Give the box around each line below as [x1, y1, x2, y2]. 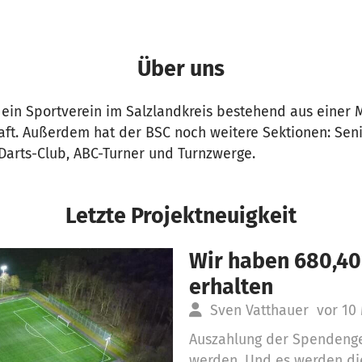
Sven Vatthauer [202, 301, 317, 320]
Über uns [137, 56, 225, 82]
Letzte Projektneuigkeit [65, 203, 297, 229]
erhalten [189, 274, 273, 301]
